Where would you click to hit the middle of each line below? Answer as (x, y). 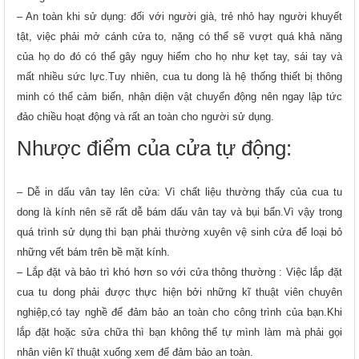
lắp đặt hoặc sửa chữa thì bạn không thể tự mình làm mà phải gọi (179, 332)
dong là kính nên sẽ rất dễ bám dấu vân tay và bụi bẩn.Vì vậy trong (179, 212)
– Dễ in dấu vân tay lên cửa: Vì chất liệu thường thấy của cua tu (179, 192)
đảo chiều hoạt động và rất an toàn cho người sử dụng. (145, 116)
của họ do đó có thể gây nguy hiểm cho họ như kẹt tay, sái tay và (179, 56)
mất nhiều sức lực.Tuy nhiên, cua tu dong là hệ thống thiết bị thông (179, 76)
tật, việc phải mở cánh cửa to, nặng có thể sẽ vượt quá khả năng (179, 36)
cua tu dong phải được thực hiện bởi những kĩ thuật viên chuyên (179, 292)
